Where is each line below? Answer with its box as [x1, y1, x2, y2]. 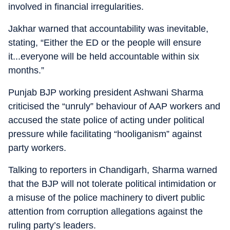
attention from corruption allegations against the [8, 206, 203, 217]
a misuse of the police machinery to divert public [8, 193, 205, 203]
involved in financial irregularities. [8, 2, 144, 12]
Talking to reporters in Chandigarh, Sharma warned [8, 165, 217, 175]
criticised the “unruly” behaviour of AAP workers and [8, 101, 220, 111]
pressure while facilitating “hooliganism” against [8, 129, 202, 139]
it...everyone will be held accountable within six [8, 51, 199, 62]
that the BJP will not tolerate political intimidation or [8, 179, 216, 189]
